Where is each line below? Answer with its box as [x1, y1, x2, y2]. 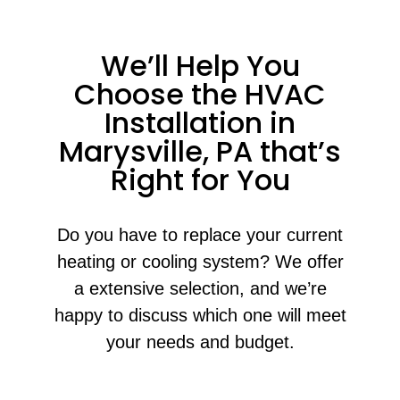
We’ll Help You [100, 46, 300, 87]
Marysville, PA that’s [59, 131, 341, 172]
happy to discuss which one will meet [54, 305, 346, 326]
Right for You [110, 160, 290, 201]
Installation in [104, 103, 296, 144]
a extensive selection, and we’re [73, 279, 327, 299]
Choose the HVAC [74, 74, 326, 115]
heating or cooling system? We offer [56, 252, 344, 272]
